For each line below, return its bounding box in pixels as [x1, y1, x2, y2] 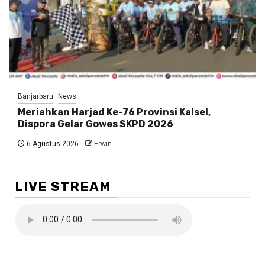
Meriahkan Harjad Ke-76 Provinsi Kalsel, [18, 106, 211, 118]
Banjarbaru [18, 92, 53, 101]
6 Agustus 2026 [25, 139, 79, 148]
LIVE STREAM [15, 178, 111, 195]
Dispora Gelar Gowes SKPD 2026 [18, 118, 173, 130]
